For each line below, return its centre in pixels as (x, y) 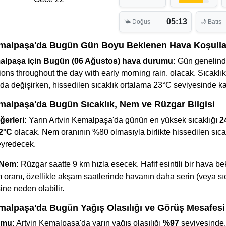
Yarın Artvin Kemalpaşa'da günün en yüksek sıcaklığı (123, 120)
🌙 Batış (211, 22)
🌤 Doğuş (137, 22)
